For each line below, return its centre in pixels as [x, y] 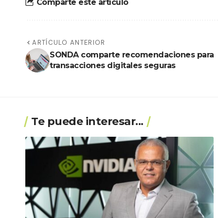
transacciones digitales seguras [113, 65]
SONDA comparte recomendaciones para [132, 54]
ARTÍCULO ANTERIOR [69, 42]
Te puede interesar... [87, 121]
